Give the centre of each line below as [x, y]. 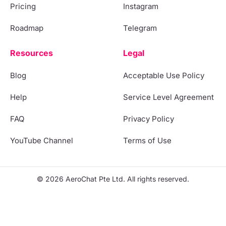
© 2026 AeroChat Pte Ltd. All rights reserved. [113, 179]
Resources [32, 53]
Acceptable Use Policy [164, 75]
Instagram [141, 6]
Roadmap [27, 28]
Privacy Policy [149, 119]
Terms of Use [147, 140]
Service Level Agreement [168, 97]
